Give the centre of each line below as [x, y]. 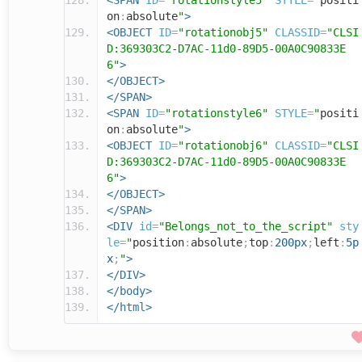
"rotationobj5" [223, 33]
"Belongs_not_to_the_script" [246, 227]
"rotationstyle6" [217, 114]
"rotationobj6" [223, 146]
